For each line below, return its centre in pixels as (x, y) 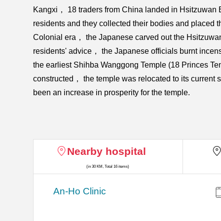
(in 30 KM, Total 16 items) (108, 167)
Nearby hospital (106, 151)
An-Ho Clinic (80, 191)
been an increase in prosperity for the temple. (112, 92)
